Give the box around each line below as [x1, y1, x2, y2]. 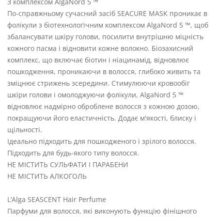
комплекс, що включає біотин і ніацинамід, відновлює [7, 55, 189, 64]
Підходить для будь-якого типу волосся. [7, 148, 139, 157]
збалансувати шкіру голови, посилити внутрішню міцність [7, 31, 203, 41]
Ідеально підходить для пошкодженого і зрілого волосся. [7, 136, 196, 146]
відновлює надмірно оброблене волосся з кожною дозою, [7, 101, 200, 111]
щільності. [7, 124, 42, 134]
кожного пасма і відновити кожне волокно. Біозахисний [7, 43, 193, 53]
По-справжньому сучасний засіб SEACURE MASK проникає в [7, 8, 207, 18]
